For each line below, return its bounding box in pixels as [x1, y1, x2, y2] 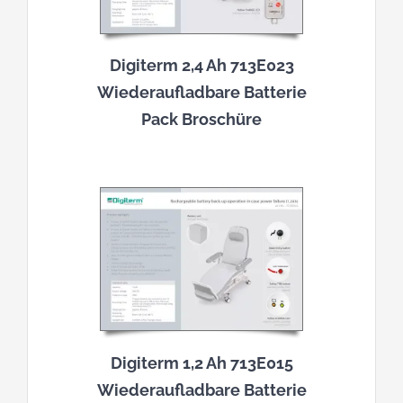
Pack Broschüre [141, 110, 262, 130]
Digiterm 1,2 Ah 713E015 [110, 353, 293, 372]
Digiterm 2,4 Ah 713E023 [109, 56, 294, 76]
